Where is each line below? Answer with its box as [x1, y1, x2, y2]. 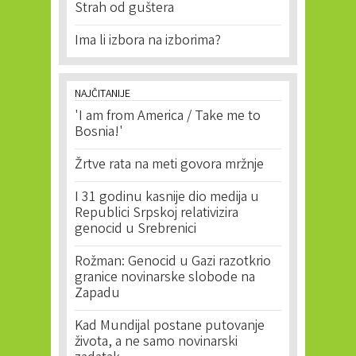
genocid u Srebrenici [75, 219, 196, 241]
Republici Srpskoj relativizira [75, 203, 238, 225]
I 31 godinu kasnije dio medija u [75, 188, 259, 209]
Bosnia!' [75, 122, 123, 144]
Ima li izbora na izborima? [75, 31, 221, 52]
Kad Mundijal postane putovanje [75, 316, 265, 338]
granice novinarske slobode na [75, 268, 255, 289]
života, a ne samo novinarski [75, 332, 238, 354]
